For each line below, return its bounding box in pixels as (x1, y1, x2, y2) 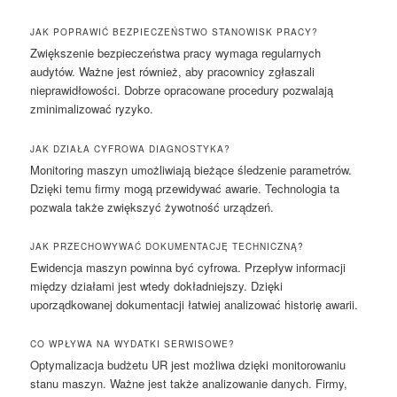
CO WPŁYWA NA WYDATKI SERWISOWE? (30, 337, 236, 350)
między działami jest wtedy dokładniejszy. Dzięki (30, 276, 284, 294)
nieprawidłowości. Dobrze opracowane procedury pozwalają (30, 82, 334, 99)
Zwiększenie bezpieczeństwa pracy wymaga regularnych (30, 44, 322, 62)
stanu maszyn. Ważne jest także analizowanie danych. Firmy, (30, 374, 348, 392)
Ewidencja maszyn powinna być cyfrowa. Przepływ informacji (30, 258, 346, 276)
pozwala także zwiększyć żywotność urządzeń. (30, 198, 275, 215)
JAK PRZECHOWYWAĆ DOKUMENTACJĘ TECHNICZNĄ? (30, 239, 305, 253)
